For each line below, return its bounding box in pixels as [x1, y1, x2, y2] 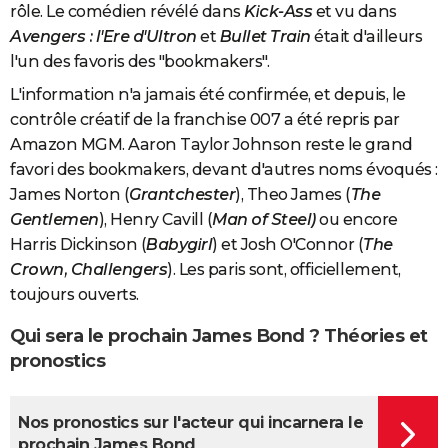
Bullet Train [219, 26, 314, 46]
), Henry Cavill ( [98, 209, 212, 229]
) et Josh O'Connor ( [212, 234, 363, 254]
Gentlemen [10, 209, 99, 229]
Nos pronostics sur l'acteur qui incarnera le [18, 413, 363, 433]
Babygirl [146, 234, 212, 254]
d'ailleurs [353, 26, 422, 46]
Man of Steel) [212, 209, 319, 229]
